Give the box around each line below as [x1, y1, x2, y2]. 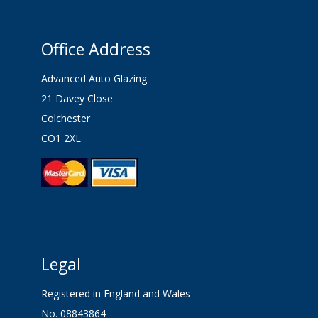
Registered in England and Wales [40, 287, 190, 300]
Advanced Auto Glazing [40, 72, 147, 85]
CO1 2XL [40, 131, 81, 145]
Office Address [40, 38, 150, 60]
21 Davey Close [40, 92, 113, 105]
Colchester [40, 111, 90, 125]
